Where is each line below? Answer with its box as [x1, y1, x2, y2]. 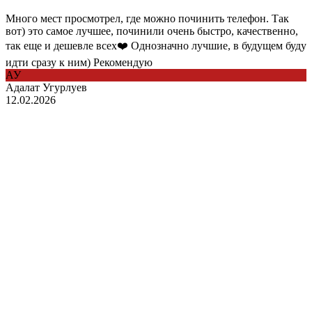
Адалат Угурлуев [6, 81, 87, 93]
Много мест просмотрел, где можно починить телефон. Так [6, 12, 289, 24]
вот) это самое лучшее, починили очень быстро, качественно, [6, 24, 298, 37]
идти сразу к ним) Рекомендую [6, 56, 153, 68]
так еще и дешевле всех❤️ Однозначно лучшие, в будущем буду [6, 39, 306, 52]
